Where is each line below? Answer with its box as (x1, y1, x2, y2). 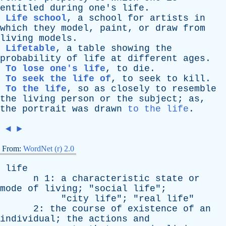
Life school (6, 13, 67, 23)
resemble (172, 84, 216, 94)
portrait (22, 104, 67, 114)
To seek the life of (6, 74, 111, 84)
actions (89, 214, 128, 224)
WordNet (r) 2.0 (23, 144, 74, 153)
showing (111, 43, 150, 53)
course (72, 204, 105, 214)
